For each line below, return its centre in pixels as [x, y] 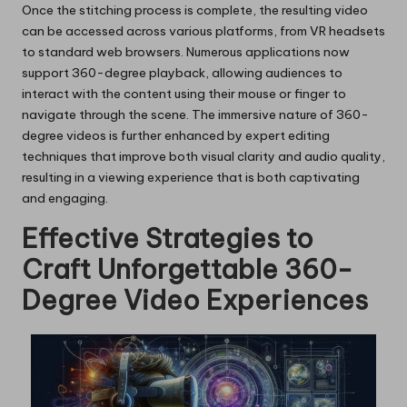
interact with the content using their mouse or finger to [184, 94]
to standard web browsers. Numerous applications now [186, 52]
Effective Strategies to [168, 239]
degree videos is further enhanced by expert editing [176, 136]
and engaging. [65, 199]
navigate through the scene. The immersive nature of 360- [195, 115]
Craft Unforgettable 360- [187, 270]
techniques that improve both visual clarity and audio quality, [203, 157]
